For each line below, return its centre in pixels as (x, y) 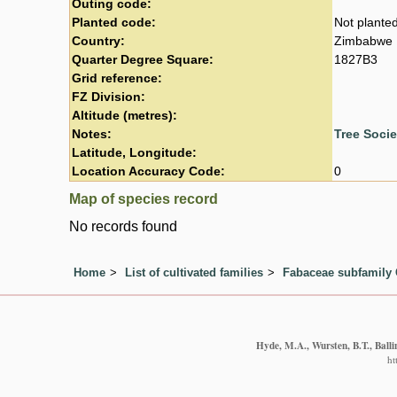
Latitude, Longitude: (134, 152)
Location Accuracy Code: (148, 171)
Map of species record (144, 198)
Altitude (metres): (125, 115)
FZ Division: (109, 97)
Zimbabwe (363, 41)
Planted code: (114, 22)
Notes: (92, 134)
